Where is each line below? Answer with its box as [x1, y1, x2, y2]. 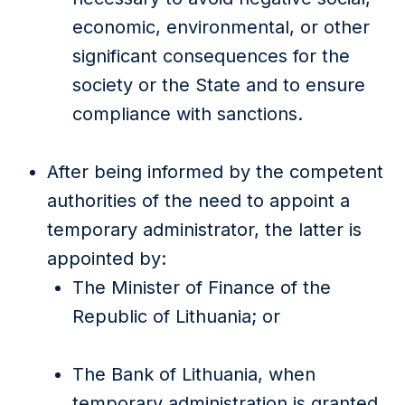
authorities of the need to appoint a [47, 190, 350, 212]
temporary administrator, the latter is [47, 219, 362, 240]
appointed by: [47, 248, 166, 269]
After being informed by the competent [47, 161, 383, 183]
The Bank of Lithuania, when [72, 363, 316, 385]
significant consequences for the [72, 45, 350, 67]
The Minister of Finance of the [72, 277, 331, 298]
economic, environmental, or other [72, 16, 370, 38]
